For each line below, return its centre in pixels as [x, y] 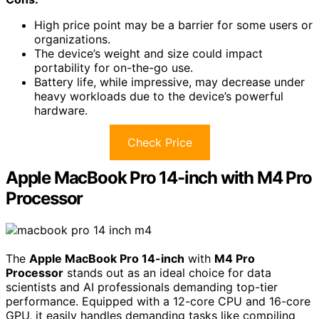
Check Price [159, 142]
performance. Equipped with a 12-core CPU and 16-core [158, 301]
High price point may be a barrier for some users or [173, 25]
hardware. [61, 110]
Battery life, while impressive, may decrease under [169, 82]
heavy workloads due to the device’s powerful [159, 96]
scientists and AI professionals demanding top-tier [142, 287]
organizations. [72, 39]
